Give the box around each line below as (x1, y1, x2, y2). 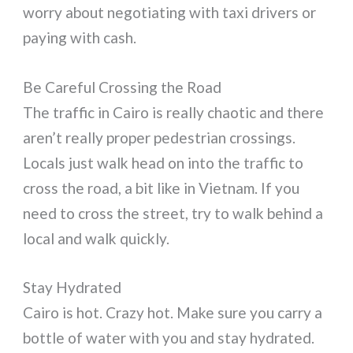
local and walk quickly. (23, 229, 170, 247)
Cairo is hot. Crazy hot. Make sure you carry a (23, 303, 323, 322)
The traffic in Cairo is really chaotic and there (23, 102, 325, 121)
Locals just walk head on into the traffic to (23, 153, 304, 172)
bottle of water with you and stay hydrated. (23, 329, 315, 347)
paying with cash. (23, 28, 137, 47)
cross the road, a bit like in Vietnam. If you (23, 178, 300, 197)
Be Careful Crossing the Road (23, 77, 222, 96)
